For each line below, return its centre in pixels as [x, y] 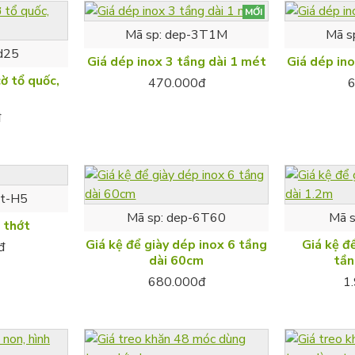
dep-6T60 [197, 218]
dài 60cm [177, 260]
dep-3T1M [197, 34]
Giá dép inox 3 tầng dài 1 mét [176, 61]
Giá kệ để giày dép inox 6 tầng [177, 244]
